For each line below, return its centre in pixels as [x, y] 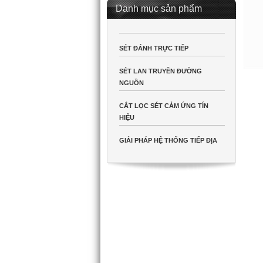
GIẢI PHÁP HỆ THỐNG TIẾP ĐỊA [168, 140]
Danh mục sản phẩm [159, 9]
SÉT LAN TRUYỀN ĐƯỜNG [161, 71]
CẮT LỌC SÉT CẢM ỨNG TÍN [164, 106]
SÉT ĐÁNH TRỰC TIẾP [154, 48]
